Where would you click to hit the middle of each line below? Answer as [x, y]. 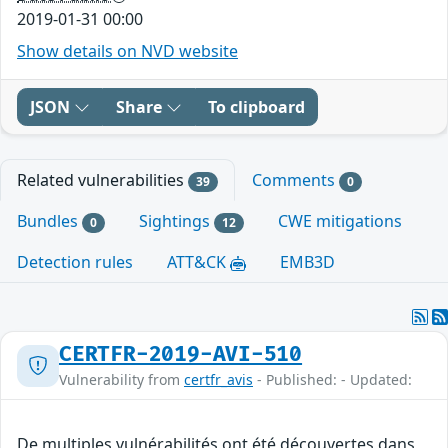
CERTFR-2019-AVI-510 [181, 355]
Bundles [49, 220]
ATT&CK [198, 262]
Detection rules [75, 262]
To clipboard [256, 106]
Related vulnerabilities [102, 179]
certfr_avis [218, 380]
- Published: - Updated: [332, 380]
